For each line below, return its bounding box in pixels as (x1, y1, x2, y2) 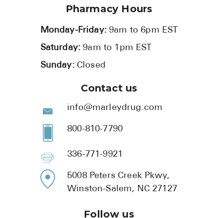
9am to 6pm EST (109, 26, 178, 36)
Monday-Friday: (40, 26, 109, 36)
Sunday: (40, 61, 77, 71)
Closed (76, 61, 106, 71)
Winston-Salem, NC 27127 (67, 184, 177, 194)
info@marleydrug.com (67, 103, 163, 113)
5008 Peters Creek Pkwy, (67, 171, 169, 181)
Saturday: (40, 43, 83, 53)
